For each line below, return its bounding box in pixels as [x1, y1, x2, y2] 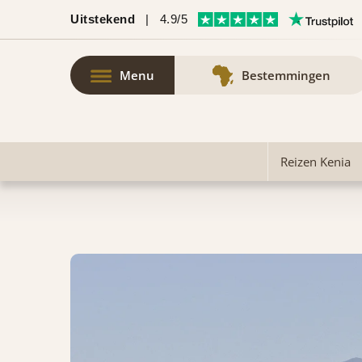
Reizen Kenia [280, 153, 351, 170]
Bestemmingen [242, 67, 331, 83]
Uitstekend [70, 12, 135, 26]
